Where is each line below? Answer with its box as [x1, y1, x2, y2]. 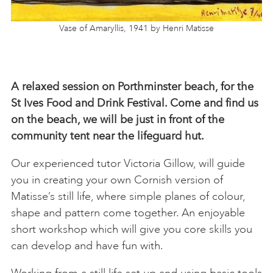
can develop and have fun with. [11, 238, 163, 252]
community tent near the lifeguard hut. [11, 129, 204, 143]
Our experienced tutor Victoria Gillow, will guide [11, 156, 245, 170]
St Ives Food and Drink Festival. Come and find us [11, 96, 258, 110]
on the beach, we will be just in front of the [11, 112, 224, 126]
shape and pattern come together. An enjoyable [11, 205, 245, 219]
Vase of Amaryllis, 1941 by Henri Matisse [59, 23, 214, 34]
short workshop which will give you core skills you [11, 222, 252, 236]
